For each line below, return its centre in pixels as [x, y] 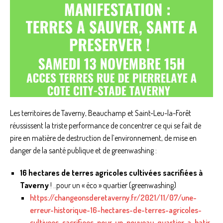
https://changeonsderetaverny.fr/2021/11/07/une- [113, 198]
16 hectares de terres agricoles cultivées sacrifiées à [111, 173]
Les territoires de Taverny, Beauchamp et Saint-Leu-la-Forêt [101, 113]
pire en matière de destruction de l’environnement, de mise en [103, 138]
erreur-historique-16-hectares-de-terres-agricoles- [116, 210]
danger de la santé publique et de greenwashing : [83, 151]
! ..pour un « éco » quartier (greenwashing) [113, 185]
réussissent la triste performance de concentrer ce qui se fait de [106, 126]
